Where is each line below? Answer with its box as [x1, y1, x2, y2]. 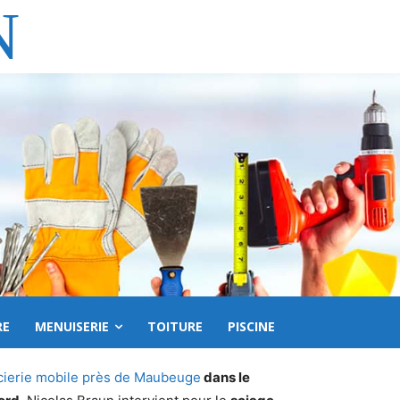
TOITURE [147, 318, 203, 335]
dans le [201, 369, 250, 386]
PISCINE [228, 318, 275, 335]
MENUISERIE [35, 318, 109, 335]
